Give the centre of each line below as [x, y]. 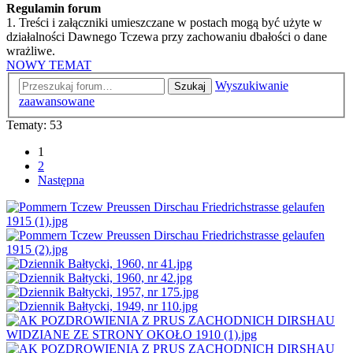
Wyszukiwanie [252, 86]
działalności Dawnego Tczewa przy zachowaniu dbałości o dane [167, 36]
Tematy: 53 [34, 125]
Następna [61, 180]
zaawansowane [57, 102]
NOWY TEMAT [49, 65]
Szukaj [190, 87]
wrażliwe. [31, 50]
